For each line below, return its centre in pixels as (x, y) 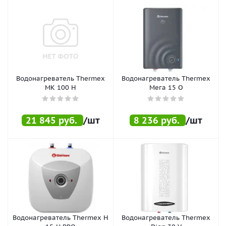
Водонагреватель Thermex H (61, 217)
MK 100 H (61, 87)
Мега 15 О (166, 87)
